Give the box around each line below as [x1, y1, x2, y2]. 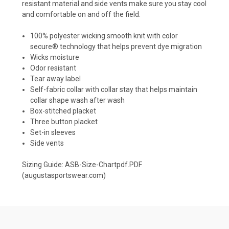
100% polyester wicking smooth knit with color [30, 31, 178, 40]
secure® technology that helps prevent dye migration [30, 42, 202, 51]
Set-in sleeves [30, 128, 76, 136]
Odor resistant [30, 63, 77, 72]
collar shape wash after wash [30, 96, 125, 104]
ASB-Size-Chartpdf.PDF [65, 160, 142, 169]
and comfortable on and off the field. [22, 10, 141, 18]
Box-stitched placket [30, 106, 97, 115]
